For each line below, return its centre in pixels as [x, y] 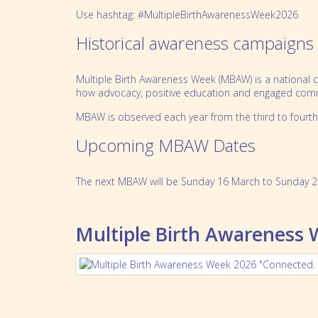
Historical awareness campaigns [195, 44]
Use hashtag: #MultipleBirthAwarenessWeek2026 [187, 15]
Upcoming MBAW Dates [166, 146]
